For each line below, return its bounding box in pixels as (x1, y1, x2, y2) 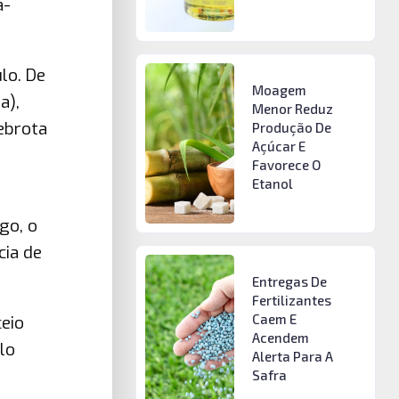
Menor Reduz (251, 101, 333, 118)
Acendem (251, 329, 309, 346)
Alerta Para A (251, 347, 333, 364)
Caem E (251, 310, 297, 327)
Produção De (251, 119, 331, 136)
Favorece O (251, 157, 321, 174)
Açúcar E (251, 138, 305, 155)
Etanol (251, 175, 293, 192)
